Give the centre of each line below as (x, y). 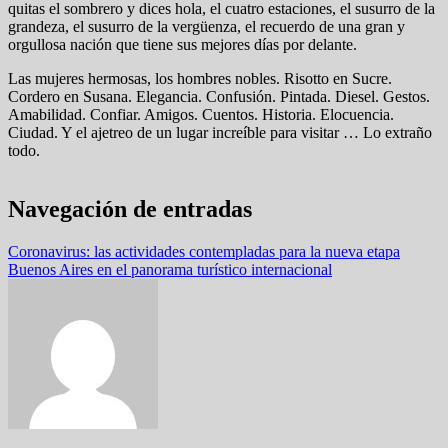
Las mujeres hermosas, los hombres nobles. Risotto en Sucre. (200, 78)
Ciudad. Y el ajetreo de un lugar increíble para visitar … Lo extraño (220, 132)
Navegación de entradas (130, 208)
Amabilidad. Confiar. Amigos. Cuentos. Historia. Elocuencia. (201, 114)
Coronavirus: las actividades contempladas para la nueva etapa (204, 251)
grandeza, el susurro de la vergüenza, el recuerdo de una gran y (206, 26)
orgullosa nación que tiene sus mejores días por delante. (182, 44)
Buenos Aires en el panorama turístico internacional (170, 269)
